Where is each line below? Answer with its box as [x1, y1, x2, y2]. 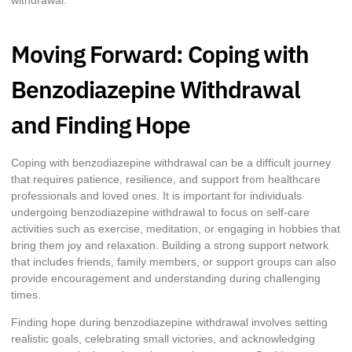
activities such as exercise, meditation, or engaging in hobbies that [11, 222, 340, 235]
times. [11, 288, 41, 301]
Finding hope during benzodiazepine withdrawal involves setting [11, 316, 328, 329]
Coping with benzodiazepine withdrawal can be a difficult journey [11, 156, 331, 169]
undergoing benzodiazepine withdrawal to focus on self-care [11, 205, 310, 218]
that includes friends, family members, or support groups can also [11, 255, 336, 268]
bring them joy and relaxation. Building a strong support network [11, 238, 328, 251]
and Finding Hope [11, 108, 190, 140]
